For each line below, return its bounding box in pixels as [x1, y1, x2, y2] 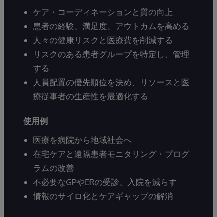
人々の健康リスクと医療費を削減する [33, 35, 173, 46]
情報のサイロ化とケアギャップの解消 [33, 191, 173, 201]
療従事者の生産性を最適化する [33, 91, 148, 102]
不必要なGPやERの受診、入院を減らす [33, 177, 177, 187]
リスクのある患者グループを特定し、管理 [33, 49, 189, 60]
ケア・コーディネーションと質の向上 [33, 7, 173, 17]
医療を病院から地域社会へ [33, 135, 132, 145]
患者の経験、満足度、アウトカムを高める [33, 21, 189, 31]
